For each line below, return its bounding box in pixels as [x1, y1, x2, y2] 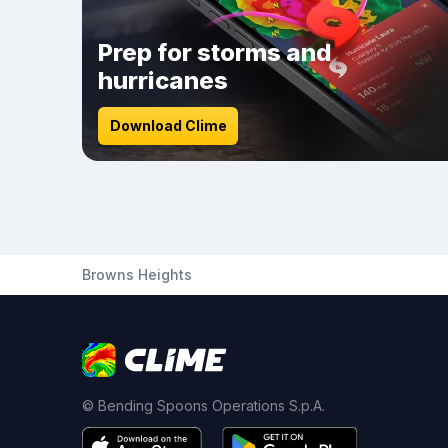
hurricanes [98, 66, 228, 95]
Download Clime [109, 117, 227, 134]
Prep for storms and [98, 38, 332, 67]
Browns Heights [82, 266, 192, 283]
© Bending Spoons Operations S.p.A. [82, 397, 325, 414]
